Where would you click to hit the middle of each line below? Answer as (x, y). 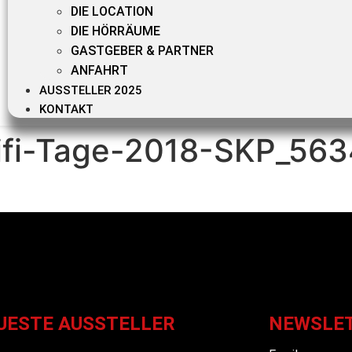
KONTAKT (66, 109)
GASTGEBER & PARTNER (142, 51)
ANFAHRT (99, 70)
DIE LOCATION (112, 11)
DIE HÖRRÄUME (115, 31)
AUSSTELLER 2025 (90, 90)
